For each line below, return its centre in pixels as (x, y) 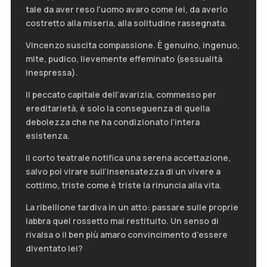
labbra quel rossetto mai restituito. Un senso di (122, 221)
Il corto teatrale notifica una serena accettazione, (128, 158)
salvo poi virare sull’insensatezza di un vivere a (123, 172)
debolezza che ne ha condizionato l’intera (112, 122)
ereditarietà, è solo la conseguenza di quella (117, 108)
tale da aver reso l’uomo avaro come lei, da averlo (126, 10)
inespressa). (52, 73)
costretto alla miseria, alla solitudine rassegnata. (126, 23)
